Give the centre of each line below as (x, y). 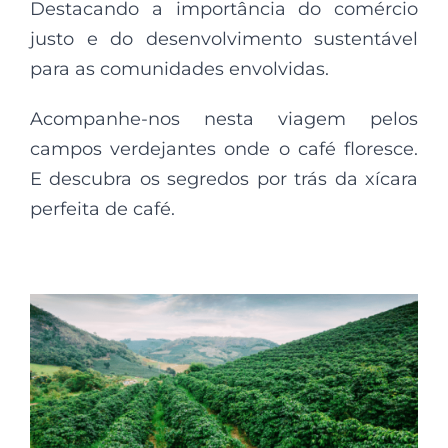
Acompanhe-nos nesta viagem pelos (224, 118)
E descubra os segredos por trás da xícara (224, 178)
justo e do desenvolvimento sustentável (224, 38)
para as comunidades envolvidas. (179, 68)
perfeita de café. (102, 208)
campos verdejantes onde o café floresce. (224, 148)
